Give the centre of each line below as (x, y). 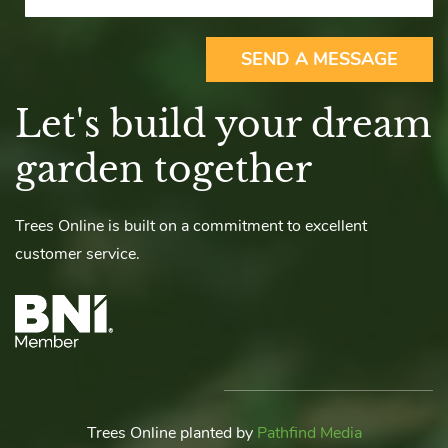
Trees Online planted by (171, 433)
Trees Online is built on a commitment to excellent (191, 226)
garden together (163, 170)
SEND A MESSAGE (319, 59)
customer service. (77, 254)
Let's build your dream (223, 125)
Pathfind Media (309, 433)
